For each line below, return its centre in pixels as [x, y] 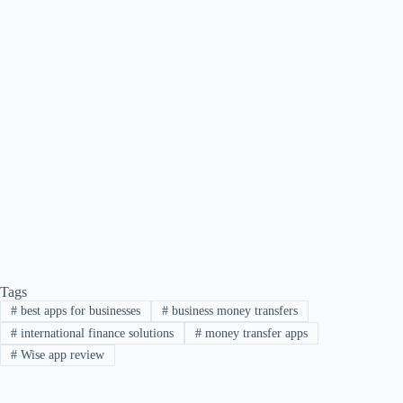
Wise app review [60, 354]
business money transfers [233, 311]
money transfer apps [254, 333]
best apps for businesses [78, 311]
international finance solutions [95, 333]
